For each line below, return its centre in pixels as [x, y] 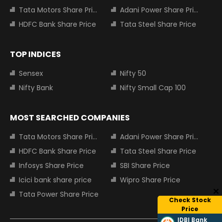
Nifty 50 [133, 74]
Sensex [31, 74]
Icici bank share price [55, 180]
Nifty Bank [36, 88]
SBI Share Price [145, 166]
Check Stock [190, 200]
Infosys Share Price [51, 166]
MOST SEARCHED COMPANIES [70, 118]
